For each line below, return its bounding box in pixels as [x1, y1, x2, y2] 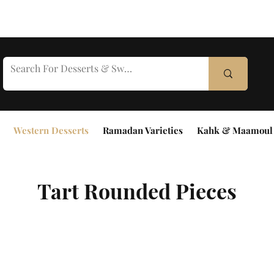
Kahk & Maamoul [196, 124, 273, 136]
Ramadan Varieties [102, 124, 183, 136]
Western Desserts [13, 124, 89, 136]
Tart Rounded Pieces [37, 177, 237, 206]
